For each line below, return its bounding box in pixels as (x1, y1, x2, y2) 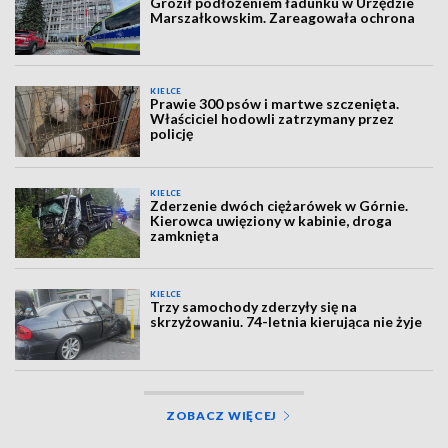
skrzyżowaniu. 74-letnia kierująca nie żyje (150, 313, 423, 331)
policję (150, 125, 194, 143)
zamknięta (150, 226, 220, 244)
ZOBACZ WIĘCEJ (165, 407, 278, 423)
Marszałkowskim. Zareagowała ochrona (150, 9, 416, 26)
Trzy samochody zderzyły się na (150, 298, 358, 316)
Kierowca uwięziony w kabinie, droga (150, 211, 393, 229)
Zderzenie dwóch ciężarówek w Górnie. (150, 196, 409, 214)
